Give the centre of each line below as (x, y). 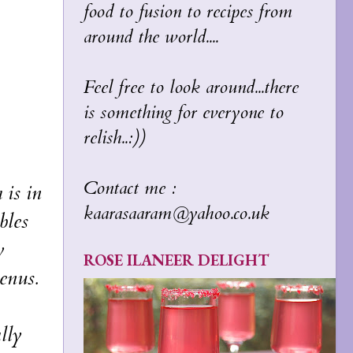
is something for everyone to (184, 112)
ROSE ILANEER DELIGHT (176, 260)
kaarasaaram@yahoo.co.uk (176, 213)
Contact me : (130, 188)
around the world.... (151, 37)
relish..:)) (115, 137)
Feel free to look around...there (191, 87)
